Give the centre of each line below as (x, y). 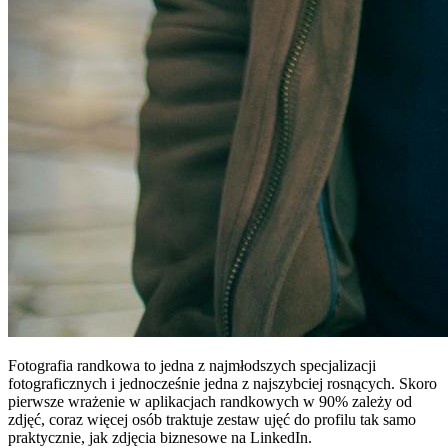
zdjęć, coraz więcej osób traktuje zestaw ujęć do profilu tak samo (212, 419)
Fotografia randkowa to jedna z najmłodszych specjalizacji (192, 365)
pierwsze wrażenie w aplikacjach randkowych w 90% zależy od (210, 401)
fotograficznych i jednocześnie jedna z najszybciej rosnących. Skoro (222, 383)
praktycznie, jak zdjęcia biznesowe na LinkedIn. (160, 437)
